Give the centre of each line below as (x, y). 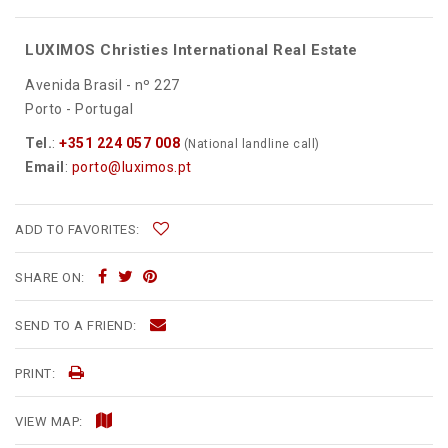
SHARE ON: (51, 278)
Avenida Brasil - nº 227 (102, 85)
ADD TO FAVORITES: (79, 230)
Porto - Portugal (79, 109)
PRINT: (37, 374)
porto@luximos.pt (131, 167)
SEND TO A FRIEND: (77, 326)
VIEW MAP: (50, 422)
